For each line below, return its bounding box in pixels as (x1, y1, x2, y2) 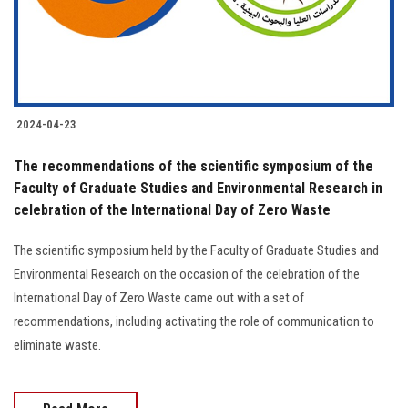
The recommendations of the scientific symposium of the (14, 158, 373, 176)
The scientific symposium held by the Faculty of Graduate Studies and (14, 242, 379, 260)
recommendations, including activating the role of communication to (14, 313, 374, 331)
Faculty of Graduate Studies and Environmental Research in (14, 179, 382, 198)
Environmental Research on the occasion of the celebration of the (14, 266, 360, 283)
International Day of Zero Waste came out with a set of (14, 290, 304, 307)
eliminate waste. (14, 337, 101, 354)
